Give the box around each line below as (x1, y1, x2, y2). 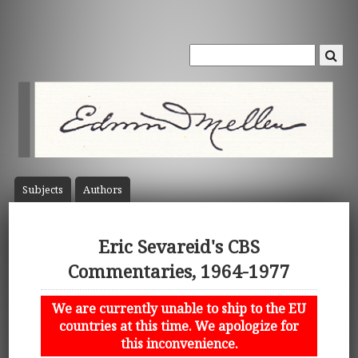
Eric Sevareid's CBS (98, 234, 260, 260)
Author (82, 182, 117, 197)
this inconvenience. (120, 334, 238, 352)
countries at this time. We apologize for (59, 316, 299, 335)
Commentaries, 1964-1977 (68, 259, 290, 284)
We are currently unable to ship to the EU (52, 299, 306, 317)
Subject (22, 182, 58, 197)
